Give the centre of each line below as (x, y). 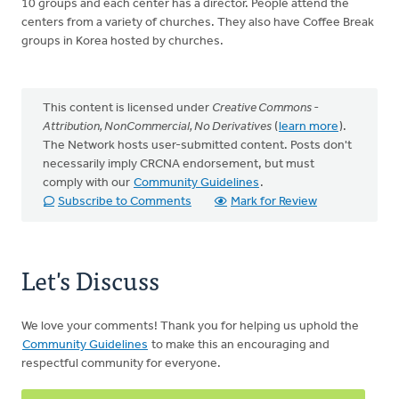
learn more (309, 127)
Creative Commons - (265, 108)
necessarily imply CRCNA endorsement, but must (179, 164)
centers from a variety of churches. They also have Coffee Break (198, 23)
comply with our (88, 183)
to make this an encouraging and (239, 345)
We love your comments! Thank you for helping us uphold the (190, 326)
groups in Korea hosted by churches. (124, 41)
